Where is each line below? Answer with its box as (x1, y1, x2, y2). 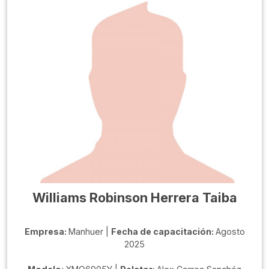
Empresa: (24, 226, 68, 237)
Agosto (215, 226, 245, 237)
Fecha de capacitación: (110, 226, 216, 237)
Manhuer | (68, 226, 111, 237)
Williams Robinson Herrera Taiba (32, 190, 237, 206)
